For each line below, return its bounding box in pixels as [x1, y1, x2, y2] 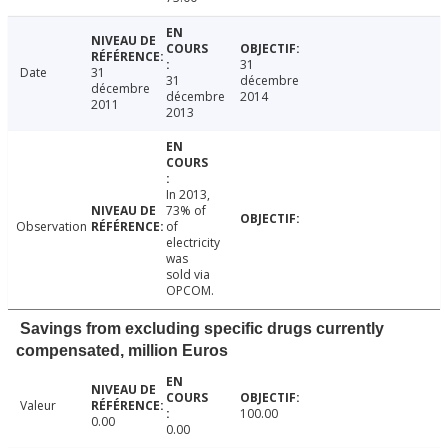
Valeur [20, 397, 56, 415]
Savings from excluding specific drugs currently [20, 320, 384, 338]
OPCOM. [165, 282, 214, 300]
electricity [165, 234, 220, 252]
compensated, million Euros [16, 342, 228, 360]
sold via [165, 266, 210, 284]
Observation [16, 218, 87, 236]
